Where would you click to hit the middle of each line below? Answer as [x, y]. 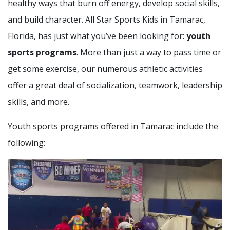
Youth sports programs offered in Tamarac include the [113, 126]
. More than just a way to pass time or [149, 52]
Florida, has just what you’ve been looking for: [97, 36]
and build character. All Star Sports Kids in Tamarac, [107, 20]
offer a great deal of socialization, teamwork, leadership [115, 85]
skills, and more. [39, 102]
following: [26, 143]
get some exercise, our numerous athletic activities [105, 69]
